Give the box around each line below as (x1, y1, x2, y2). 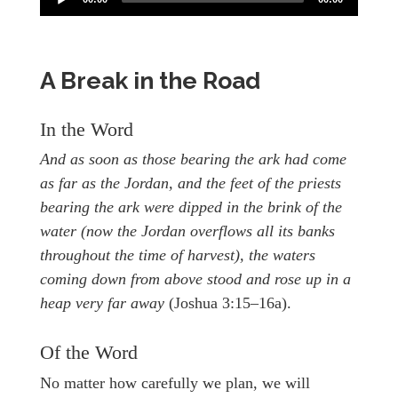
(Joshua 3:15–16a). (169, 294, 291, 313)
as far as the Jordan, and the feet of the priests (40, 174, 341, 193)
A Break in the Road (40, 67, 260, 95)
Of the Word (40, 342, 138, 364)
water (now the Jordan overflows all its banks (40, 222, 335, 241)
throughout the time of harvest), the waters (40, 246, 315, 265)
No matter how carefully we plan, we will (40, 373, 310, 392)
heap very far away (40, 294, 169, 313)
